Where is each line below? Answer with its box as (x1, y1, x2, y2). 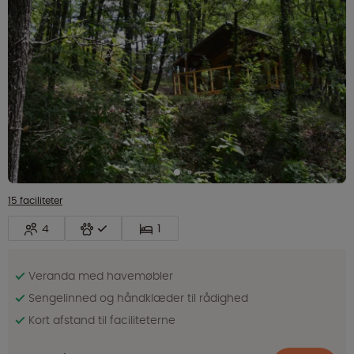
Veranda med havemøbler (28, 268, 173, 284)
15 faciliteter (8, 194, 62, 208)
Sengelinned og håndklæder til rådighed (28, 290, 248, 307)
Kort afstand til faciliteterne (28, 312, 175, 329)
